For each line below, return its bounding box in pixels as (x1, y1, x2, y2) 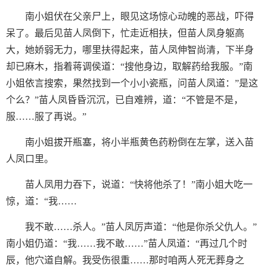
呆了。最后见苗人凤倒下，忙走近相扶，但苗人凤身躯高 (6, 28, 244, 38)
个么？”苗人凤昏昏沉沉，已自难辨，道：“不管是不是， (6, 95, 243, 105)
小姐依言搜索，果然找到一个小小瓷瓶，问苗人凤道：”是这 (6, 78, 258, 88)
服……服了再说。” (6, 111, 86, 122)
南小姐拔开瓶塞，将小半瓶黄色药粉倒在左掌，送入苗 (25, 137, 254, 147)
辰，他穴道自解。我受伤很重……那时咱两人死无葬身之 (6, 255, 244, 265)
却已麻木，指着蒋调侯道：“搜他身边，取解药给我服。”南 (6, 61, 253, 72)
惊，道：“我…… (6, 196, 77, 206)
